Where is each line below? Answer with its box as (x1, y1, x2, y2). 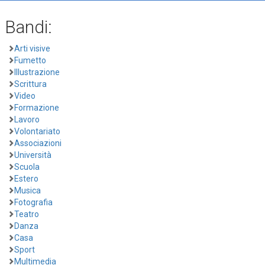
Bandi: (5, 16, 52, 37)
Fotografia (14, 197, 53, 207)
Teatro (14, 209, 39, 219)
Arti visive (14, 43, 50, 53)
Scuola (14, 161, 40, 172)
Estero (14, 173, 38, 183)
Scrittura (14, 79, 47, 89)
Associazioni (14, 138, 62, 148)
